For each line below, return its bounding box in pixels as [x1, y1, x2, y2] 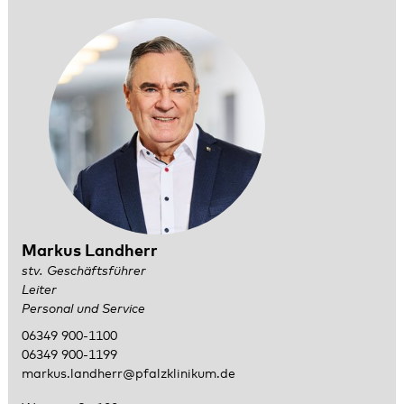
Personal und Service [21, 303, 145, 316]
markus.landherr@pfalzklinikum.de [21, 367, 235, 381]
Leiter [21, 284, 57, 297]
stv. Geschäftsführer [21, 265, 146, 278]
